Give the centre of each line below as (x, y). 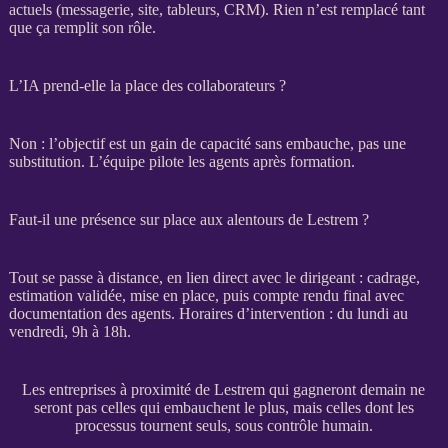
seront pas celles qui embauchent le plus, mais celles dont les (223, 407)
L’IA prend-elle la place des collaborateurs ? (147, 85)
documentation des (69, 313)
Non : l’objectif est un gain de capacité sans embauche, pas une (207, 143)
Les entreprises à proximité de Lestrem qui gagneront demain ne (224, 389)
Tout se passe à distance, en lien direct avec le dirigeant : (187, 277)
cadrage (391, 277)
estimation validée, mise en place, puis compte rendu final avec (206, 295)
